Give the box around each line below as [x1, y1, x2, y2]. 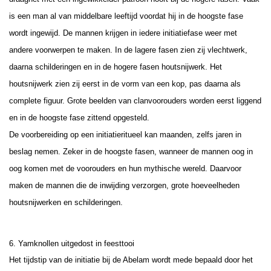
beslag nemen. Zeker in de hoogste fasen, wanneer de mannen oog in [9, 146, 253, 156]
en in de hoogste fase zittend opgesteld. [9, 113, 149, 122]
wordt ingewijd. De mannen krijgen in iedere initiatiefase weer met [9, 28, 237, 38]
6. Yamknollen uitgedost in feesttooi [9, 238, 134, 248]
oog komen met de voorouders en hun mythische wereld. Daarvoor [9, 163, 241, 173]
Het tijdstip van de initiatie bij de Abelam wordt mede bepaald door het [9, 255, 253, 264]
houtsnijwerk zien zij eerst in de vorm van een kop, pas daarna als [9, 79, 241, 88]
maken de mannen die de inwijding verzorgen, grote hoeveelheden [9, 180, 240, 190]
